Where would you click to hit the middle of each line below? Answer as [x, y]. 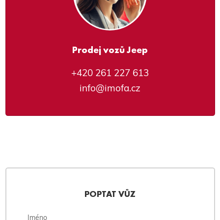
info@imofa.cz [110, 88]
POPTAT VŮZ [110, 194]
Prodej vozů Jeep [110, 50]
